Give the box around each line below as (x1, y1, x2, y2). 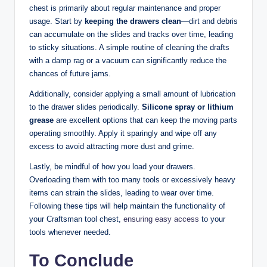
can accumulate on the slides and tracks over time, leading (29, 29, 233, 39)
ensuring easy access (123, 214, 199, 223)
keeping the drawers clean (85, 16, 181, 26)
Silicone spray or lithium (142, 102, 234, 111)
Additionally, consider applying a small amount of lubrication (29, 89, 235, 98)
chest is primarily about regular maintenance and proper (29, 3, 221, 13)
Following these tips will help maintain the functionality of (29, 201, 225, 210)
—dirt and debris (181, 16, 238, 26)
